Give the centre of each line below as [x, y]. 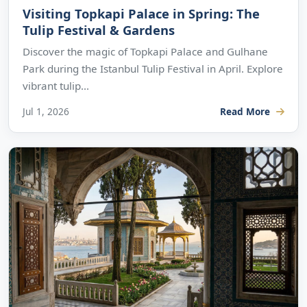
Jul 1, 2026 [46, 111]
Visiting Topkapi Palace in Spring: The [141, 13]
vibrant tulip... [56, 85]
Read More [247, 111]
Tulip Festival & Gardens [99, 29]
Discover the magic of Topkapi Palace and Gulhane [145, 51]
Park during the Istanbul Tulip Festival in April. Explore [153, 68]
